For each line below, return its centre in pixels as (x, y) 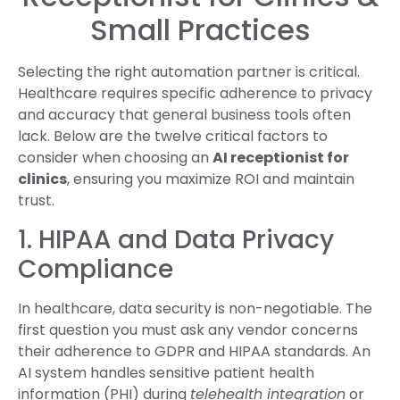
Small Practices (200, 30)
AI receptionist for (281, 158)
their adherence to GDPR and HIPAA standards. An (194, 351)
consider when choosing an (115, 158)
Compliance (96, 269)
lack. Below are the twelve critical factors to (173, 137)
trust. (36, 201)
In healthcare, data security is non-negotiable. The (195, 308)
